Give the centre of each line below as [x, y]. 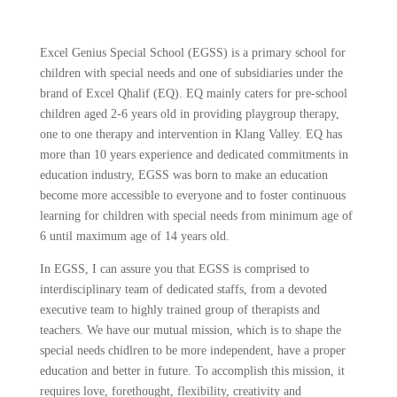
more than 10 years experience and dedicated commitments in [194, 155]
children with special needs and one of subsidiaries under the [191, 74]
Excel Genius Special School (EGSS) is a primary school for [192, 53]
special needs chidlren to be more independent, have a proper [192, 351]
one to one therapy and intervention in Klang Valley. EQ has [191, 135]
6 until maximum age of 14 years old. [134, 237]
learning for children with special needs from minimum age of [196, 216]
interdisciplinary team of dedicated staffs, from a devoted [183, 290]
